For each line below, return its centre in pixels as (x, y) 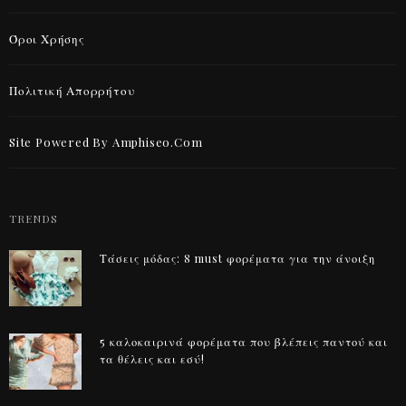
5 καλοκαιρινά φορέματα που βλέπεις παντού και (244, 341)
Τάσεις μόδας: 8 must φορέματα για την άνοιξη (237, 258)
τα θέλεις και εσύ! (152, 358)
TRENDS (34, 218)
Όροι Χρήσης (47, 39)
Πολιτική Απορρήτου (72, 90)
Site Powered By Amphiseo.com (106, 142)
